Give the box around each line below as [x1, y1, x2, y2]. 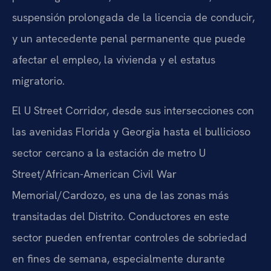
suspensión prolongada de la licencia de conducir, [12, 10, 255, 24]
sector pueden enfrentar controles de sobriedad [12, 230, 247, 244]
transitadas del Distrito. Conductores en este [12, 209, 229, 223]
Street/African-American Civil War [12, 166, 177, 181]
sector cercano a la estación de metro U [12, 145, 206, 160]
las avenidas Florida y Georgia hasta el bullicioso [12, 124, 250, 139]
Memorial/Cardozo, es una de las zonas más [12, 188, 229, 202]
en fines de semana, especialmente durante [12, 251, 225, 266]
